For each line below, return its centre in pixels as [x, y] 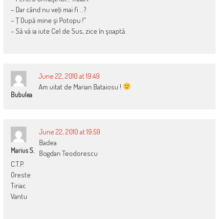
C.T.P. [17, 164]
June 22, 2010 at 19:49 [69, 76]
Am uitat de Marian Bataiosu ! [80, 87]
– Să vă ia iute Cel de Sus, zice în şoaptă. [68, 31]
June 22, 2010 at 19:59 [69, 131]
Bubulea [21, 94]
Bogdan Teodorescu [68, 153]
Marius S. [22, 150]
